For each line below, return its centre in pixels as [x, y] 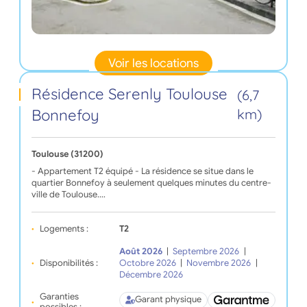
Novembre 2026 [219, 263]
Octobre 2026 [147, 263]
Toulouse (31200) [67, 154]
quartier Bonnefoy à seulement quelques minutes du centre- [151, 183]
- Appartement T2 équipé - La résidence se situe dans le [142, 171]
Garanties [59, 296]
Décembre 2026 [151, 274]
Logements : [64, 229]
